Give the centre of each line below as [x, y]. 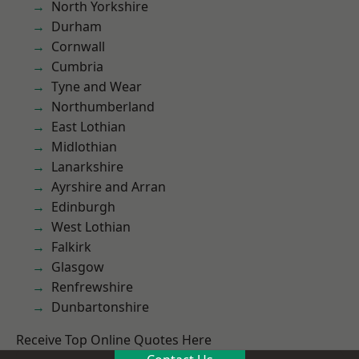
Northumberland [103, 107]
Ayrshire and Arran [109, 187]
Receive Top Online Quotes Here [114, 340]
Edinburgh [83, 207]
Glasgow [78, 267]
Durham [77, 26]
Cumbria [77, 67]
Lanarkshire [87, 167]
